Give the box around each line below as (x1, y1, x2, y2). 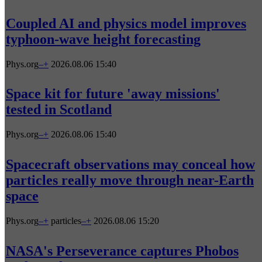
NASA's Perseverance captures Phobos (6, 243, 239, 259)
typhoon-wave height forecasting (6, 31, 201, 47)
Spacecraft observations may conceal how (6, 157, 255, 173)
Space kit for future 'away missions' (6, 86, 220, 102)
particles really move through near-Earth (6, 173, 254, 188)
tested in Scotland (6, 102, 112, 118)
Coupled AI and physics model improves (6, 15, 246, 31)
